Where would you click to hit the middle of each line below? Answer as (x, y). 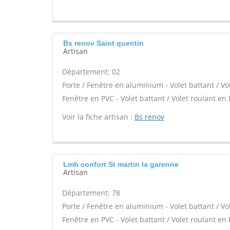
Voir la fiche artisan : (98, 117)
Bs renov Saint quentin (103, 43)
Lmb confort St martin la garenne (121, 164)
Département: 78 (91, 193)
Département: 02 (91, 72)
